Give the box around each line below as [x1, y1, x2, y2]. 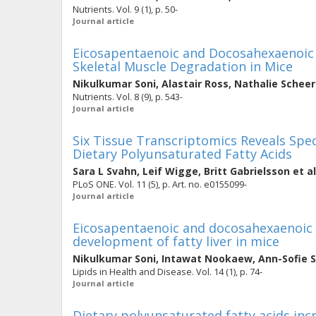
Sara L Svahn [73, 164, 137, 178]
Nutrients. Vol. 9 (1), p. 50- [73, 4, 178, 16]
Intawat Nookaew [162, 252, 253, 265]
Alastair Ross [162, 77, 229, 90]
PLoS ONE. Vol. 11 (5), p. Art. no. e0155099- [73, 178, 247, 190]
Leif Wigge [142, 164, 198, 178]
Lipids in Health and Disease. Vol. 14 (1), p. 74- [73, 266, 262, 278]
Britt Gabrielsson [204, 164, 290, 178]
